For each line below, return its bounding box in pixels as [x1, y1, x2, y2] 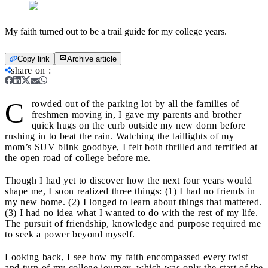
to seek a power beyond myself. [5, 229, 141, 239]
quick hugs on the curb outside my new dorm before [31, 120, 246, 130]
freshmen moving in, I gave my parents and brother [31, 109, 241, 120]
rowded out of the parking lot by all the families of [31, 98, 239, 109]
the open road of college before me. [5, 152, 157, 163]
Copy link [17, 54, 50, 63]
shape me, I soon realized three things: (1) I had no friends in [5, 185, 255, 196]
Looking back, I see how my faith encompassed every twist [5, 251, 248, 262]
